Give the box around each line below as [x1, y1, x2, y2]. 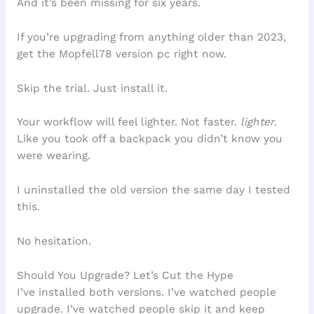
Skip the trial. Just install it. [16, 81, 168, 95]
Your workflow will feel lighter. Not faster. [16, 116, 240, 129]
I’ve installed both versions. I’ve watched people [16, 285, 276, 299]
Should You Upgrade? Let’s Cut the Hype [16, 268, 233, 282]
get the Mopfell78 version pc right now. [16, 47, 226, 60]
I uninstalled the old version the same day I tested [16, 184, 290, 197]
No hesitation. [16, 235, 91, 248]
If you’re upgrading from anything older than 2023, [16, 30, 286, 43]
